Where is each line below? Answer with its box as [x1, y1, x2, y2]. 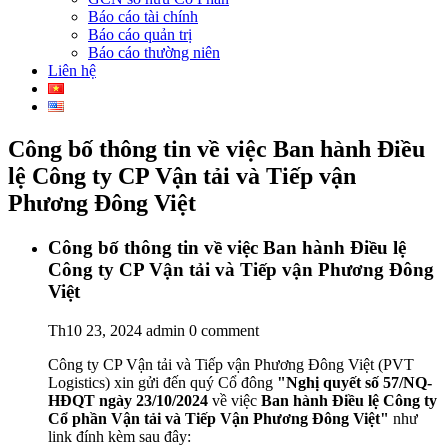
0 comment [189, 321, 259, 339]
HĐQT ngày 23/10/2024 [48, 391, 212, 409]
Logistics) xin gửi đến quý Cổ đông [48, 373, 277, 391]
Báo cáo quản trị [88, 26, 192, 43]
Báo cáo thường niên [88, 44, 220, 61]
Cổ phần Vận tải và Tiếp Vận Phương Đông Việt [48, 409, 380, 427]
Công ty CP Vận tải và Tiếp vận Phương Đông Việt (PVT [48, 355, 414, 373]
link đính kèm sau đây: [48, 427, 191, 445]
